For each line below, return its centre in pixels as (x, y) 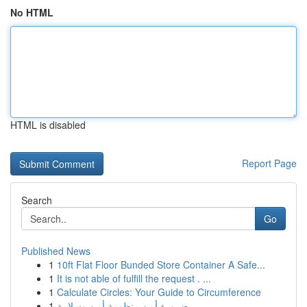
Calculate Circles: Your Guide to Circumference (159, 292)
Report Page (269, 163)
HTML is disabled (48, 125)
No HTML (32, 12)
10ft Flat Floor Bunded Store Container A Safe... (161, 265)
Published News (56, 251)
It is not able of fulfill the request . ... (134, 278)
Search (37, 200)
